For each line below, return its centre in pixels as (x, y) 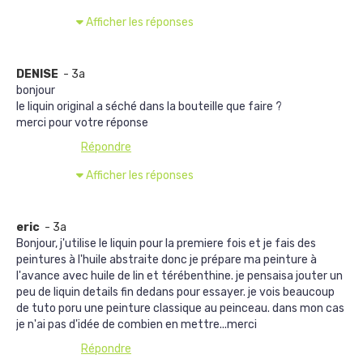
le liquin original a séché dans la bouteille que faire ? (149, 107)
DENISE (38, 74)
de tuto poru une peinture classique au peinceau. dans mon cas (180, 308)
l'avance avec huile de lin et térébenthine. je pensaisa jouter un (179, 276)
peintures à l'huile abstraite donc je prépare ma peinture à (167, 260)
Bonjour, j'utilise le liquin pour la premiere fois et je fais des (166, 243)
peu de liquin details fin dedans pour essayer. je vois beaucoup (175, 292)
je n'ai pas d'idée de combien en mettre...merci (137, 325)
